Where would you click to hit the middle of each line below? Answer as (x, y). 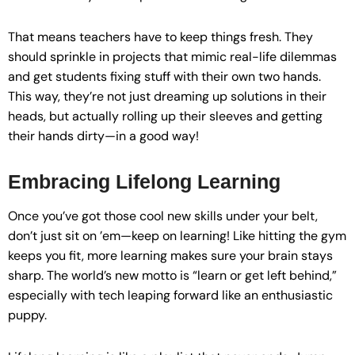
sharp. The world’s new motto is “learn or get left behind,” (172, 275)
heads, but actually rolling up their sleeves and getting (165, 116)
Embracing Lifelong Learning (144, 182)
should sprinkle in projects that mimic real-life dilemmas (172, 57)
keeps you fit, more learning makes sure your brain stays (170, 255)
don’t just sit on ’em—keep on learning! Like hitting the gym (177, 235)
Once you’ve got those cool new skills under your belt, (163, 216)
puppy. (27, 315)
